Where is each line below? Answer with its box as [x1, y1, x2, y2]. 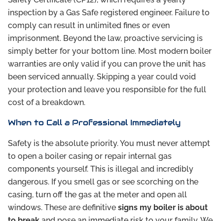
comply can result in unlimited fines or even [8, 21, 170, 31]
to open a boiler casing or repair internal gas [8, 151, 172, 161]
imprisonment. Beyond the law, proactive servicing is [8, 34, 203, 43]
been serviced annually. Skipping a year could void [8, 72, 196, 82]
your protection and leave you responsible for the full [8, 85, 206, 95]
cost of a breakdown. [8, 98, 85, 108]
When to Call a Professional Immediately [8, 117, 181, 128]
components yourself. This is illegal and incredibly [8, 164, 193, 174]
